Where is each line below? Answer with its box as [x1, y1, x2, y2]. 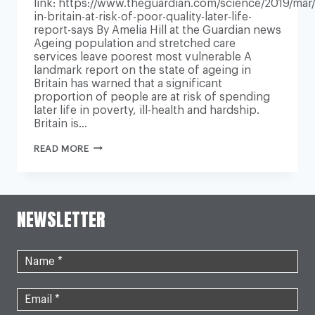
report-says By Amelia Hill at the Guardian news [34, 24, 281, 36]
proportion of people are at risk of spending [34, 91, 270, 103]
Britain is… [34, 117, 87, 129]
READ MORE [34, 144, 89, 153]
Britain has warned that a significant [34, 77, 222, 89]
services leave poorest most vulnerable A [34, 51, 252, 63]
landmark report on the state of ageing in [34, 64, 251, 76]
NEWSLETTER [17, 205, 105, 233]
